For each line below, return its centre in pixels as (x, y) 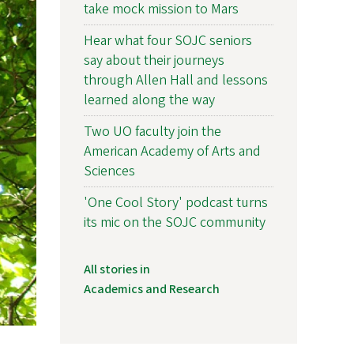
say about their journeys (154, 60)
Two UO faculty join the (153, 131)
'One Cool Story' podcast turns (176, 202)
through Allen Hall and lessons (176, 80)
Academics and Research (152, 289)
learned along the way (149, 100)
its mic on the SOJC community (175, 222)
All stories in (117, 269)
